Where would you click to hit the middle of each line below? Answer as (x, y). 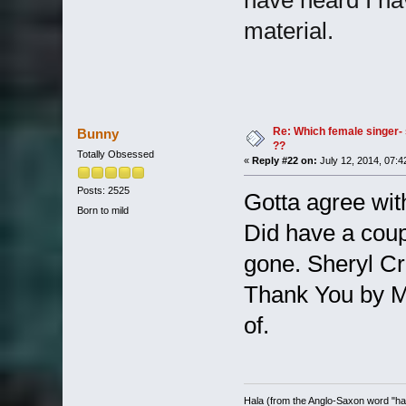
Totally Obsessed (115, 155)
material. (288, 30)
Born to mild (102, 210)
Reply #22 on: (284, 161)
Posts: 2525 (103, 191)
